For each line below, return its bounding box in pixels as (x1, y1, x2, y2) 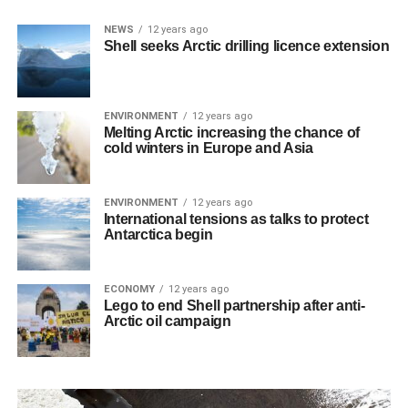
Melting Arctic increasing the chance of (103, 124, 361, 140)
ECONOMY (103, 282, 155, 295)
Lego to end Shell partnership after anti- (103, 297, 365, 313)
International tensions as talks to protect (103, 210, 369, 227)
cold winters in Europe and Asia (103, 139, 313, 156)
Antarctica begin (103, 226, 213, 242)
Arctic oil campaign (103, 312, 231, 329)
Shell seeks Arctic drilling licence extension (103, 37, 390, 54)
